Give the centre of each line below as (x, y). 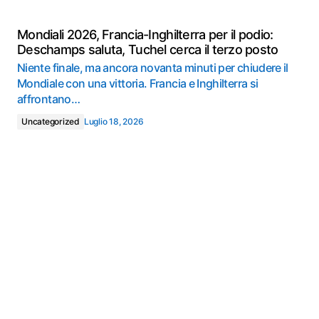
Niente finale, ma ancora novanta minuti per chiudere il (153, 68)
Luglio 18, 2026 (114, 121)
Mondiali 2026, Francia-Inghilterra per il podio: (145, 35)
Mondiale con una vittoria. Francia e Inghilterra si (138, 83)
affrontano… (48, 99)
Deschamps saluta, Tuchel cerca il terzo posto (148, 49)
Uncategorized (51, 121)
